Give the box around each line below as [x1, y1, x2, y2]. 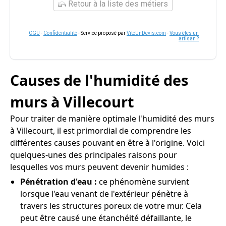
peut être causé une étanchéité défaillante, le [20, 212, 192, 223]
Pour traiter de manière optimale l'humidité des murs [10, 113, 214, 124]
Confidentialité [43, 30, 77, 36]
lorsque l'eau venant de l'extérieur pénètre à [20, 188, 188, 199]
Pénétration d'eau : [20, 176, 99, 187]
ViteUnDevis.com [127, 30, 166, 36]
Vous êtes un [169, 30, 199, 36]
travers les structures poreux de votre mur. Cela [20, 200, 202, 211]
